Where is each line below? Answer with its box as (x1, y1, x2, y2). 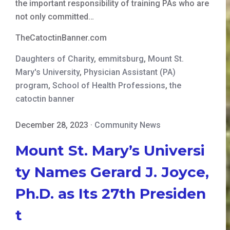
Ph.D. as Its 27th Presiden (15, 184, 206, 202)
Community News (94, 120, 161, 130)
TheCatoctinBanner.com (15, 32, 107, 43)
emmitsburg (98, 53, 144, 64)
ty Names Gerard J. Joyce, (15, 163, 209, 181)
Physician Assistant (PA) (84, 67, 176, 77)
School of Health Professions (52, 80, 165, 90)
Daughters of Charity (15, 53, 94, 64)
